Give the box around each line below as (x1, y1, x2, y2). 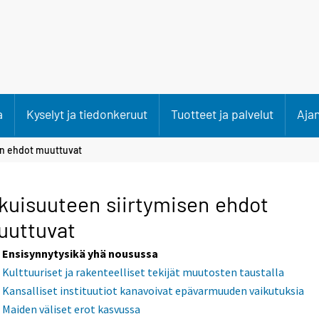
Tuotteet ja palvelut (171, 106, 273, 122)
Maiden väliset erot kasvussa (2, 302, 141, 317)
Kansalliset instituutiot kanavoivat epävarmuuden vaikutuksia (2, 283, 305, 298)
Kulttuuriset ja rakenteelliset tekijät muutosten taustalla (2, 265, 285, 280)
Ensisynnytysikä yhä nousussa (2, 246, 159, 261)
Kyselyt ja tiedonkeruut (26, 106, 147, 122)
